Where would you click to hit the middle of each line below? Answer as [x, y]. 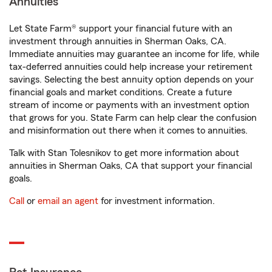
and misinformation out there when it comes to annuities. [128, 131]
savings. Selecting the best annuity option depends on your [131, 80]
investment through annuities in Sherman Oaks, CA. [118, 41]
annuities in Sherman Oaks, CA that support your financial [131, 166]
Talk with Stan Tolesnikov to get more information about [124, 153]
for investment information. [157, 201]
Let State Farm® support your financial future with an [121, 29]
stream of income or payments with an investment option [129, 105]
